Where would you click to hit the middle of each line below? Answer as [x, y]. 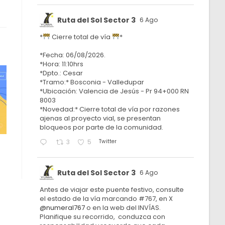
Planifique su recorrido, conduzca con [103, 217]
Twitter [108, 142]
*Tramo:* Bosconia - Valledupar [92, 82]
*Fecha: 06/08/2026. [73, 55]
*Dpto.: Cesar [62, 73]
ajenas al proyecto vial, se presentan [100, 118]
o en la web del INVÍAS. [123, 208]
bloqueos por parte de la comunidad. [102, 127]
